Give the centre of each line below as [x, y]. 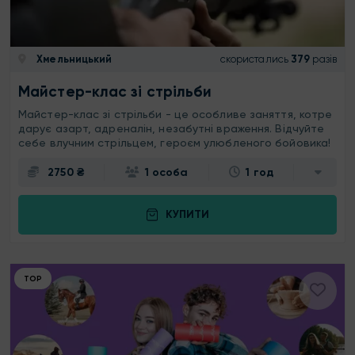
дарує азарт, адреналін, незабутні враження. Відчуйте [172, 128]
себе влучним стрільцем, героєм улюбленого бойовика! [176, 142]
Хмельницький [73, 59]
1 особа [166, 172]
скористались [254, 59]
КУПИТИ [187, 215]
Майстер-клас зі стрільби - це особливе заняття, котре [176, 114]
